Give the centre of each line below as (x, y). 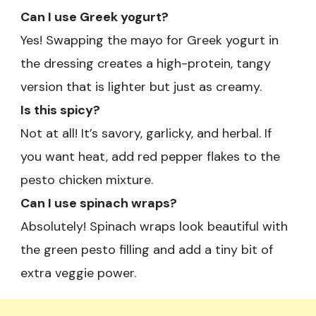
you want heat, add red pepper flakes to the (150, 157)
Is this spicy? (60, 110)
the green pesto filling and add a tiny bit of (147, 250)
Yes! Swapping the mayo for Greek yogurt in (150, 41)
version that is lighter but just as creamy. (141, 87)
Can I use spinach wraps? (99, 203)
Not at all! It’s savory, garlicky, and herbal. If (146, 134)
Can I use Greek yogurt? (95, 17)
